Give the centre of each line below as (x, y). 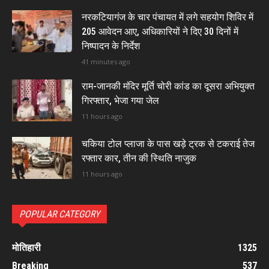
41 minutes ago (106, 62)
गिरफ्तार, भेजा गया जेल (120, 101)
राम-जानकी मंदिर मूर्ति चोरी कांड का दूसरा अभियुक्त (168, 86)
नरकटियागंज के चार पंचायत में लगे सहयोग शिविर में (168, 17)
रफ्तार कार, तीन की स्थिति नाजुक (139, 159)
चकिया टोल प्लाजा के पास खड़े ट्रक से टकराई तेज (168, 144)
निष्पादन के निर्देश (111, 46)
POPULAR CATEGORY (59, 214)
